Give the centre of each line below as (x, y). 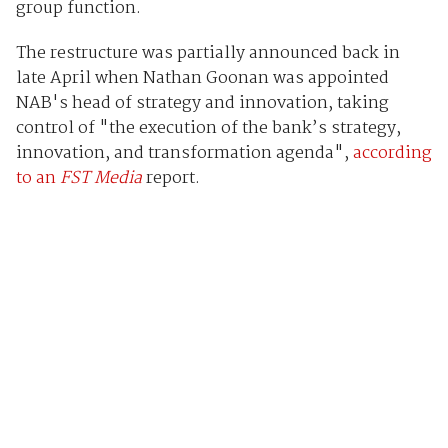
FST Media (102, 178)
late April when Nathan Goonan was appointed (202, 78)
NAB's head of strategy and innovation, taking (202, 103)
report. (172, 178)
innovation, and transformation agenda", (184, 153)
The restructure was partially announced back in (207, 53)
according (392, 153)
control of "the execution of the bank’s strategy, (208, 128)
